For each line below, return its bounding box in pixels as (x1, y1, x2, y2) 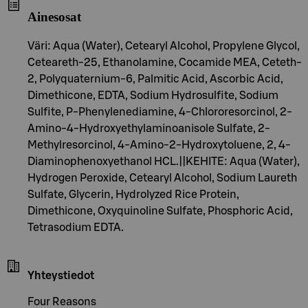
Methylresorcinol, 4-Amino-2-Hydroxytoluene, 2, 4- (27, 139, 291, 151)
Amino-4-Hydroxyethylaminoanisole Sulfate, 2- (27, 122, 270, 134)
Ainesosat (27, 9, 81, 24)
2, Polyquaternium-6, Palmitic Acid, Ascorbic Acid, (27, 73, 283, 85)
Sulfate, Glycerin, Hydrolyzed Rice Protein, (27, 188, 239, 200)
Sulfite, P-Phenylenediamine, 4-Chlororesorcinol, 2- (27, 106, 292, 118)
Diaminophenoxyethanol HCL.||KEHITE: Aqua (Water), (27, 155, 300, 167)
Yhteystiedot (27, 269, 94, 281)
